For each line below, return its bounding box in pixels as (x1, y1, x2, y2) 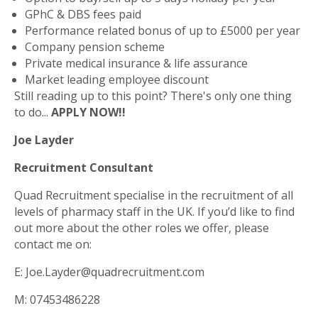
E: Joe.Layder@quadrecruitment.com (14, 264, 204, 280)
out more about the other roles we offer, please (14, 220, 269, 236)
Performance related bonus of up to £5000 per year (25, 23, 300, 38)
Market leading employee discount (25, 72, 209, 87)
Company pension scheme (25, 39, 165, 55)
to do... (14, 104, 51, 120)
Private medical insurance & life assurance (25, 55, 248, 71)
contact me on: (14, 236, 92, 252)
